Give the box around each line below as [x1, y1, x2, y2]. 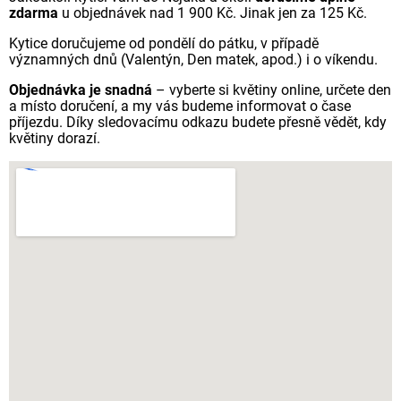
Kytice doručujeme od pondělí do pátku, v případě [9, 35, 319, 52]
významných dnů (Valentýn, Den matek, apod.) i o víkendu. [9, 51, 378, 68]
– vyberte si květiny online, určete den [152, 81, 391, 98]
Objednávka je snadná [9, 81, 152, 98]
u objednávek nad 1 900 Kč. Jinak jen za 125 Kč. [58, 4, 367, 21]
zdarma [9, 4, 58, 21]
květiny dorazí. [9, 130, 100, 147]
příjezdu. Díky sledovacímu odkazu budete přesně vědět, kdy [9, 114, 387, 131]
